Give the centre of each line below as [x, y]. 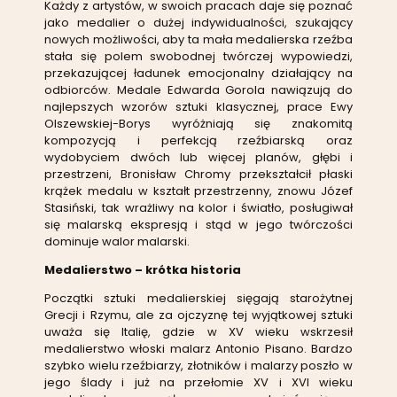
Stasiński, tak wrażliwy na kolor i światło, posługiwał [198, 207]
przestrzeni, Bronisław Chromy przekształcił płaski [198, 174]
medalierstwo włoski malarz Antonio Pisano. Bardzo [198, 348]
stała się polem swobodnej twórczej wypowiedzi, [198, 56]
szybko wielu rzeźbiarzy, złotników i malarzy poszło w [198, 365]
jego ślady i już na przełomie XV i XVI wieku [198, 382]
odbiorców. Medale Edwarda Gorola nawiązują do [198, 90]
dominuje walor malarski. [117, 241]
